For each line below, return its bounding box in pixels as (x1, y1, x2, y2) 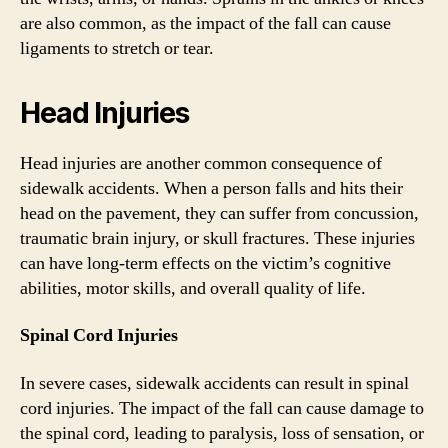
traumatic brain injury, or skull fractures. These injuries (20, 226, 415, 250)
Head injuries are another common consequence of (20, 151, 382, 175)
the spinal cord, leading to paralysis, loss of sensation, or (20, 421, 424, 445)
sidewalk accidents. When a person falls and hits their (20, 176, 403, 200)
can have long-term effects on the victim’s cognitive (20, 251, 391, 275)
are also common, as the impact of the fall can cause (20, 11, 391, 35)
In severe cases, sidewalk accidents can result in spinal (20, 371, 409, 395)
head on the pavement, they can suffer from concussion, (20, 201, 419, 225)
